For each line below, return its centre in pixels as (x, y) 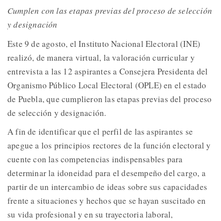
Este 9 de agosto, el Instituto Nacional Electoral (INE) (104, 43)
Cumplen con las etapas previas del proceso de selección (110, 10)
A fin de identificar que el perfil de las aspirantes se (100, 131)
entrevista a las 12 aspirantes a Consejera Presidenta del (108, 71)
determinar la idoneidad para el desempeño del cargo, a (107, 173)
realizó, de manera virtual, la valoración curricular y (101, 57)
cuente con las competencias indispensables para (95, 159)
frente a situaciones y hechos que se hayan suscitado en (107, 200)
